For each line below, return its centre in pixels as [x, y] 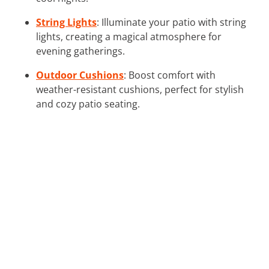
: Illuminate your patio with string [171, 22]
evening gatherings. [80, 51]
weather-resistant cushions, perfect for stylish [140, 89]
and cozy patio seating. [88, 104]
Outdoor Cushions [80, 75]
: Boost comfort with [170, 75]
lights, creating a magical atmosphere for [129, 36]
